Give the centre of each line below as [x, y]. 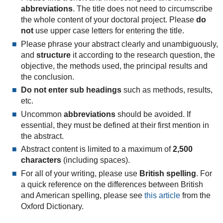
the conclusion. [47, 77]
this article [162, 195]
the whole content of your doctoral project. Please [108, 20]
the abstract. [42, 136]
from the [195, 195]
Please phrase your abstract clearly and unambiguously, [119, 44]
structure [53, 55]
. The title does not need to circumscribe [142, 9]
